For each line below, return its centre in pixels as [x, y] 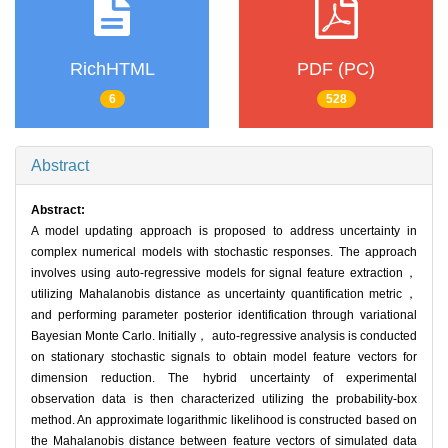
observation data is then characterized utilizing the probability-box [224, 399]
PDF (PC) [336, 68]
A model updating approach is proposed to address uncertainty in [224, 231]
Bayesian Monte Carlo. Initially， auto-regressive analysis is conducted [224, 336]
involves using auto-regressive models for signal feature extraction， [224, 273]
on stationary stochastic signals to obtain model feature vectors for [224, 357]
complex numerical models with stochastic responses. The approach [224, 252]
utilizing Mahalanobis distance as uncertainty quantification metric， [224, 294]
